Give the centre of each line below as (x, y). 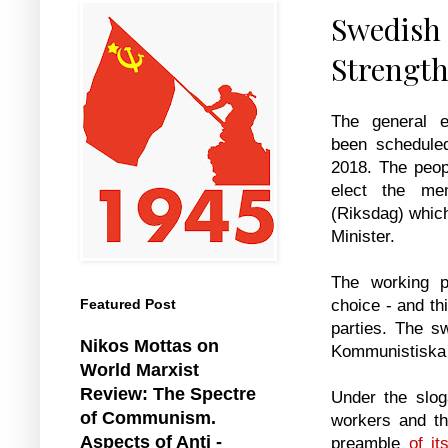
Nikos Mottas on (149, 345)
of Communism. (148, 417)
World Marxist (139, 369)
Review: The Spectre (168, 393)
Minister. (365, 235)
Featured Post (128, 303)
